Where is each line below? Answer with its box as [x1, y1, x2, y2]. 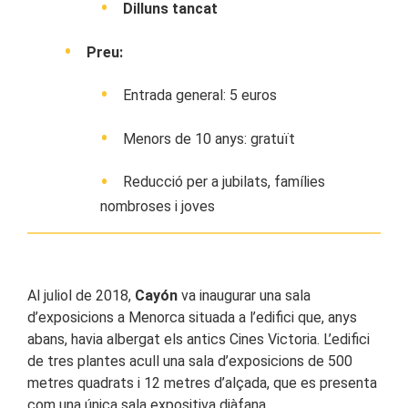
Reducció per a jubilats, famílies [123, 173, 325, 191]
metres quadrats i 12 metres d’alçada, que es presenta [27, 374, 377, 393]
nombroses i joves [100, 198, 215, 216]
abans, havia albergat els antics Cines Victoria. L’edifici [27, 331, 370, 349]
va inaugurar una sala [178, 287, 311, 305]
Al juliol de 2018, [27, 287, 135, 305]
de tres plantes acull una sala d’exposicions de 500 [27, 352, 352, 371]
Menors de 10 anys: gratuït [123, 129, 295, 148]
